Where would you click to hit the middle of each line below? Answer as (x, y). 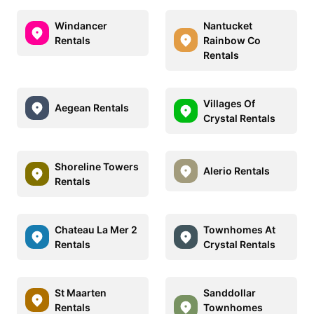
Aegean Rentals (92, 108)
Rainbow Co (232, 40)
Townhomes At (239, 229)
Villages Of (229, 103)
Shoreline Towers (97, 166)
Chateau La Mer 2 (96, 229)
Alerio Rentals (237, 171)
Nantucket (228, 25)
